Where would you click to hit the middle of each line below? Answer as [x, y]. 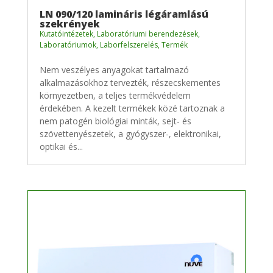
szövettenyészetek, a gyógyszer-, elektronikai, [130, 133]
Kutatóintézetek [66, 34]
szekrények [69, 23]
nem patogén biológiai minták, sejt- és [115, 121]
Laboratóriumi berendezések [147, 34]
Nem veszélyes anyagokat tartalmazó [114, 69]
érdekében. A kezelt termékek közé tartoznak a [132, 108]
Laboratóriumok [68, 44]
